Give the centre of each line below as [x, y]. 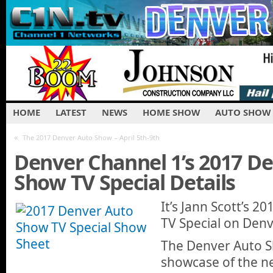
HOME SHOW [171, 112]
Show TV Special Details [125, 183]
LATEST [71, 112]
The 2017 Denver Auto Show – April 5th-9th [91, 137]
